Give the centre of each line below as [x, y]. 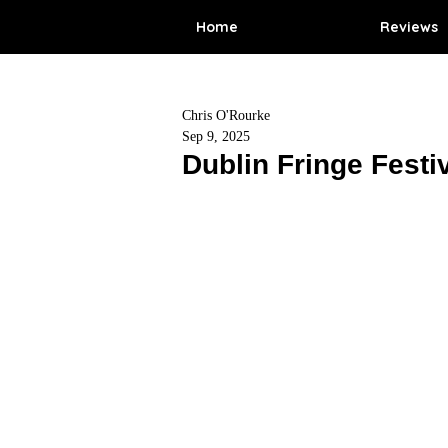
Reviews [409, 27]
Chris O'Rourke [226, 115]
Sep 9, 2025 [216, 136]
